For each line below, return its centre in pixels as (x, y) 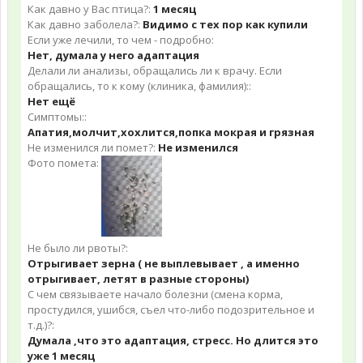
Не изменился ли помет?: (92, 147)
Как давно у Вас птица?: (89, 9)
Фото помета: (63, 163)
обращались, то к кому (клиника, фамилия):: (139, 86)
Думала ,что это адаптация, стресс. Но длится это (173, 340)
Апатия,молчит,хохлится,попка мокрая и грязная (171, 132)
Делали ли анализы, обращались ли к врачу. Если (155, 70)
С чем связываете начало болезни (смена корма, (155, 294)
